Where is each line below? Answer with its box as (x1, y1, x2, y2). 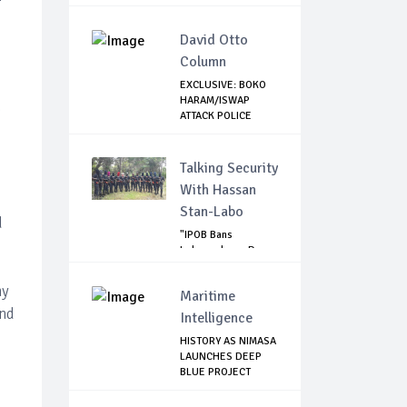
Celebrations (180, 259, 239, 273)
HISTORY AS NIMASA (180, 334, 276, 349)
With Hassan (180, 181, 256, 200)
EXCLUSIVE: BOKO (180, 78, 266, 93)
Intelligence (180, 309, 253, 328)
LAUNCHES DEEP (180, 350, 262, 364)
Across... (180, 274, 221, 289)
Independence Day (180, 243, 266, 258)
